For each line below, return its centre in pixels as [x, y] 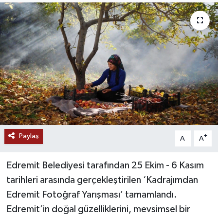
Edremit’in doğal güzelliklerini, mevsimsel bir [98, 209]
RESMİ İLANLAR [57, 17]
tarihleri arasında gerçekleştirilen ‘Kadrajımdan [102, 180]
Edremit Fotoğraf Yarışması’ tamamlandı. [91, 195]
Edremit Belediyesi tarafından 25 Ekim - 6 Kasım [105, 166]
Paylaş [29, 136]
